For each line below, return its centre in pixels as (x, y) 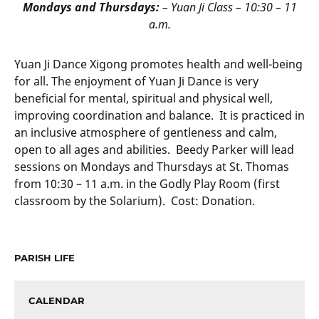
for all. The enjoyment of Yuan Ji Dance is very (136, 82)
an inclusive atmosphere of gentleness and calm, (146, 133)
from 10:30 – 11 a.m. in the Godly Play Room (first (147, 184)
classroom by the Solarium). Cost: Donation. (135, 201)
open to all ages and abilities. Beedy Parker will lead (154, 150)
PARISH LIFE (45, 258)
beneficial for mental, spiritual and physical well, (143, 99)
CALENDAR (57, 301)
